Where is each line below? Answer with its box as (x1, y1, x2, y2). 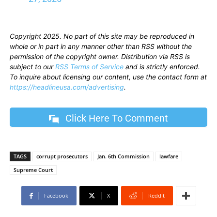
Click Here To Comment (65, 112, 168, 124)
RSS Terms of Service (55, 62, 124, 71)
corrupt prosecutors (36, 153, 88, 160)
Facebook (44, 192, 68, 200)
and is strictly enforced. (124, 62, 200, 71)
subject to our (10, 62, 55, 71)
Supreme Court (14, 166, 53, 174)
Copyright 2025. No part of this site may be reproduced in (10, 32, 194, 41)
